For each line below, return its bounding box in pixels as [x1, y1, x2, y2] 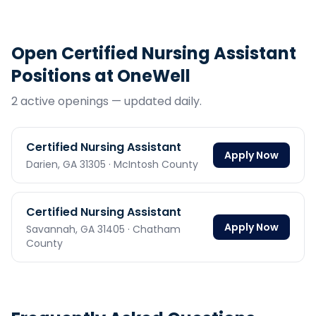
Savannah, [26, 222, 80, 236]
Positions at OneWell [11, 64, 190, 87]
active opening [18, 93, 103, 109]
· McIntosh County [106, 157, 198, 171]
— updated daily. [109, 93, 202, 109]
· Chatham [125, 222, 181, 236]
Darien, [26, 157, 63, 171]
